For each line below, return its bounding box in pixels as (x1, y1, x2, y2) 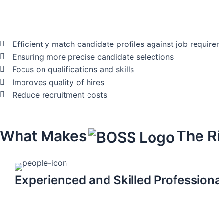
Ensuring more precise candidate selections (12, 52, 174, 62)
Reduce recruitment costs (12, 90, 107, 100)
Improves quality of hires (12, 77, 104, 88)
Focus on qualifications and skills (12, 65, 134, 75)
